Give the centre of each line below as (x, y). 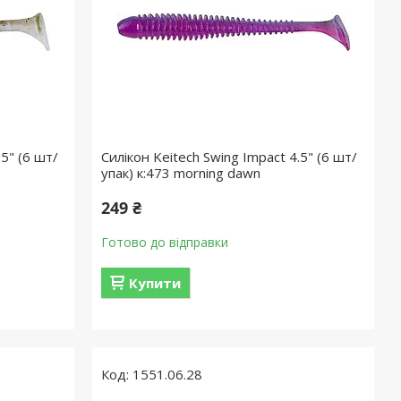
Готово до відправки (165, 242)
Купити (155, 283)
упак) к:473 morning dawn (181, 173)
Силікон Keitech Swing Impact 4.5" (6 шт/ (230, 157)
